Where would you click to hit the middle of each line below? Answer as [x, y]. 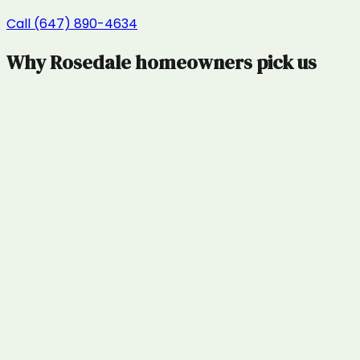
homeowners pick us [224, 63]
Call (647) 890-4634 [72, 23]
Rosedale [90, 63]
